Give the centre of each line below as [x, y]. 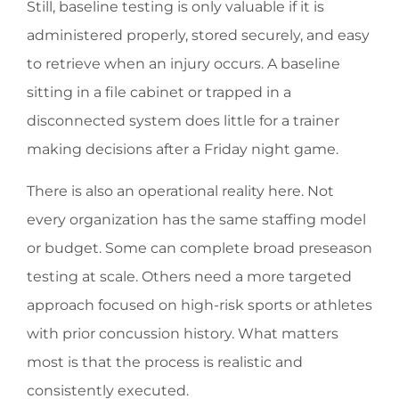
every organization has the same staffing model [196, 219]
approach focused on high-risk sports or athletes [199, 305]
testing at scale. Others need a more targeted [189, 276]
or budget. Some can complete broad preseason [199, 248]
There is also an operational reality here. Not [180, 191]
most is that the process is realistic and [165, 362]
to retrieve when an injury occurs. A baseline [183, 64]
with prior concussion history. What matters [183, 333]
